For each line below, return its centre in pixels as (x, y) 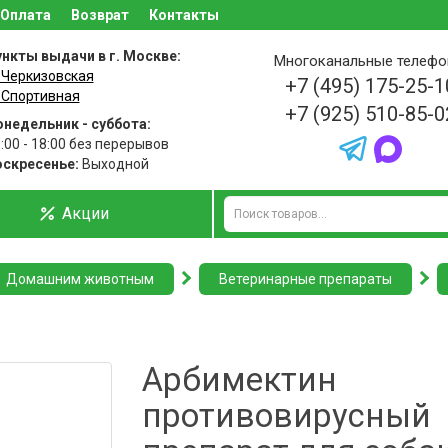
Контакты (184, 15)
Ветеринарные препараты (305, 279)
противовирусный (286, 415)
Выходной (113, 164)
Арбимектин (239, 379)
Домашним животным (80, 279)
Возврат (100, 15)
